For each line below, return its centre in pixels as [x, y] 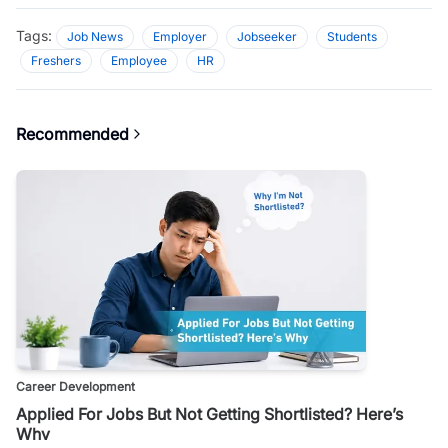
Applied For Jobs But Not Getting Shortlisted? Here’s [209, 413]
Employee [139, 60]
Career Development [75, 386]
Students [352, 36]
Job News [95, 36]
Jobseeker [267, 36]
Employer [180, 36]
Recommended [72, 133]
